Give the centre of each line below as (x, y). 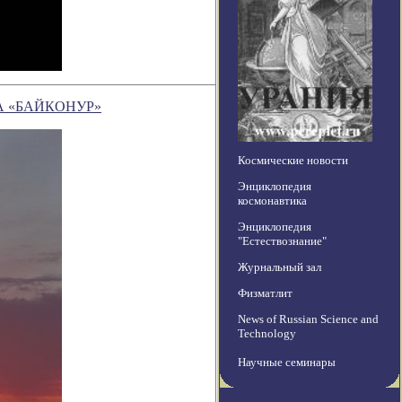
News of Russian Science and (308, 319)
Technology (267, 334)
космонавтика (272, 201)
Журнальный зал (280, 267)
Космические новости (293, 161)
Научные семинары (287, 363)
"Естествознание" (282, 241)
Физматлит (265, 293)
